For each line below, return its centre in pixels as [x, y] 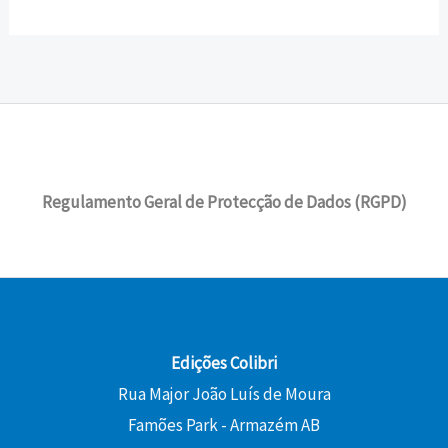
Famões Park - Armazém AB [224, 425]
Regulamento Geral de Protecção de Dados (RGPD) [224, 201]
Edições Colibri [224, 363]
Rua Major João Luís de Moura [224, 394]
